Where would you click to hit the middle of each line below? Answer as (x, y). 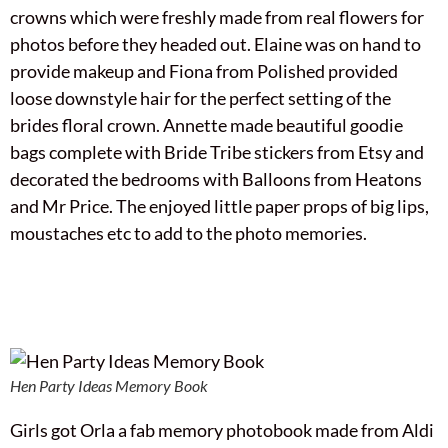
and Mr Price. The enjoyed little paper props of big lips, (219, 205)
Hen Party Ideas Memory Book (109, 385)
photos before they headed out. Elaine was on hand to (215, 43)
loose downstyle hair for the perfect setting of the (200, 97)
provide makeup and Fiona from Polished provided (204, 70)
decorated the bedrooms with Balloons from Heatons (216, 178)
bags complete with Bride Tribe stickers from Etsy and (217, 151)
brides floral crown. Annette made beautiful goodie (206, 124)
